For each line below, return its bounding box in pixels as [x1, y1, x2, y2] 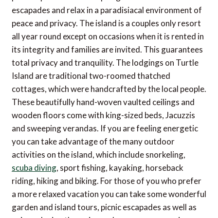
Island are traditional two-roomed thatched [12, 71, 170, 81]
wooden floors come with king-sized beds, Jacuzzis [12, 110, 195, 121]
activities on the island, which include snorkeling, [12, 149, 185, 160]
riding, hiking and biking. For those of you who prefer [12, 176, 201, 186]
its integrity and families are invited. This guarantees [12, 44, 203, 55]
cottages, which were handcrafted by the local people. [12, 84, 206, 94]
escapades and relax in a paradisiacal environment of [12, 5, 202, 16]
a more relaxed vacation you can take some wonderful [12, 189, 206, 200]
